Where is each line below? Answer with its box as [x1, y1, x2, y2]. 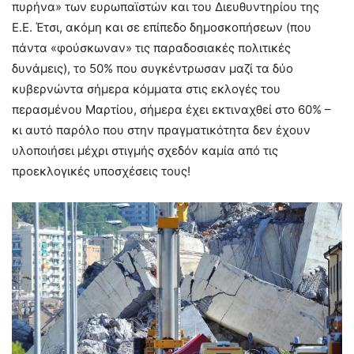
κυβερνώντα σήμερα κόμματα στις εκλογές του [12, 81, 281, 96]
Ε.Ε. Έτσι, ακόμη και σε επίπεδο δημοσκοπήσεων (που [12, 19, 311, 35]
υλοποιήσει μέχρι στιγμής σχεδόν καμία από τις [12, 142, 278, 158]
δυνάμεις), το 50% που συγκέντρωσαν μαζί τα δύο [12, 60, 293, 76]
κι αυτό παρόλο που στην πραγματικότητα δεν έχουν [12, 122, 311, 137]
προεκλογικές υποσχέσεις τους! [12, 163, 190, 179]
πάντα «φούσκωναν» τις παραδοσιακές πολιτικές [12, 40, 291, 55]
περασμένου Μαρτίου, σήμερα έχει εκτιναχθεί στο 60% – [12, 101, 331, 117]
